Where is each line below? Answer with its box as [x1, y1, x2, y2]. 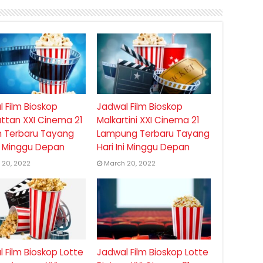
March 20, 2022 [103, 159, 156, 168]
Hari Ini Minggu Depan [96, 141, 190, 154]
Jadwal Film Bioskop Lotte [96, 245, 208, 258]
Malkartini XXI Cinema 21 [96, 114, 200, 127]
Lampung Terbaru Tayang [96, 127, 210, 140]
